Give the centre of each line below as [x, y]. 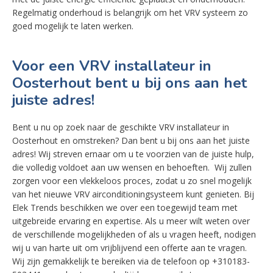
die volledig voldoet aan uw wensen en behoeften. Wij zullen [132, 167]
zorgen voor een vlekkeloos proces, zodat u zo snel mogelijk [132, 181]
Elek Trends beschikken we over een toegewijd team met [125, 207]
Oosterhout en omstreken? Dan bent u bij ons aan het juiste [131, 140]
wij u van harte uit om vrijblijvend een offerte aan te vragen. [129, 248]
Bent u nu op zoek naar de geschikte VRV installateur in [121, 127]
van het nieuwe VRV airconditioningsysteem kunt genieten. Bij [133, 194]
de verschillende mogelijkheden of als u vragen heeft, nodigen [134, 234]
